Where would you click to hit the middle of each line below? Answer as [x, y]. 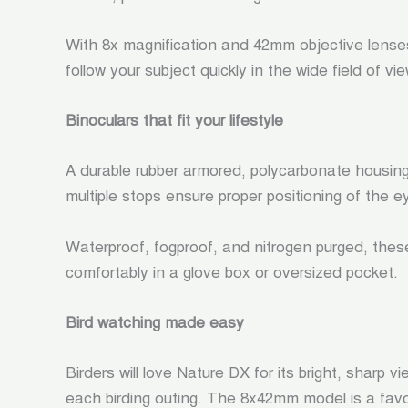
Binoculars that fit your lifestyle [174, 121]
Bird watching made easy [155, 322]
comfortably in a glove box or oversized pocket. [232, 272]
